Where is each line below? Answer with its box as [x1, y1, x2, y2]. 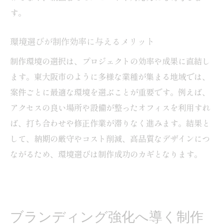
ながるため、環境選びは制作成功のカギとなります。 [10, 147, 202, 160]
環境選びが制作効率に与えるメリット [10, 35, 154, 47]
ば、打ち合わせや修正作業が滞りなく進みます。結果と [10, 116, 210, 129]
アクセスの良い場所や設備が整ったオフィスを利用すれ [10, 101, 210, 113]
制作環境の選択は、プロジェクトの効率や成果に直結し [10, 54, 210, 67]
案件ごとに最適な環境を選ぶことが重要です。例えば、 [10, 85, 210, 98]
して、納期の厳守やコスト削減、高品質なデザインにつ [10, 132, 210, 144]
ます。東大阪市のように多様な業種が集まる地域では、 [10, 70, 210, 82]
